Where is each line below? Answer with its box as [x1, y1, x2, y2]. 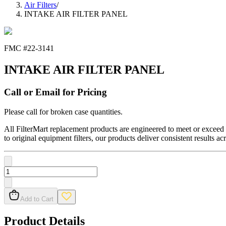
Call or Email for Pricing [4, 87, 107, 98]
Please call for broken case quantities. [4, 107, 123, 116]
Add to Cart [20, 195, 53, 203]
